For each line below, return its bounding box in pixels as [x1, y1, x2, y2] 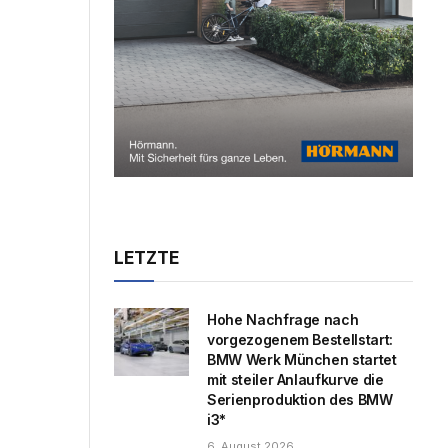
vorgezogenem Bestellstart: [207, 330, 393, 348]
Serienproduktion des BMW [207, 390, 393, 408]
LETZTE [114, 247, 179, 268]
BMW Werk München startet [207, 350, 397, 368]
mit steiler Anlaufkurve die [207, 370, 384, 388]
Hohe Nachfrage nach [207, 310, 359, 328]
